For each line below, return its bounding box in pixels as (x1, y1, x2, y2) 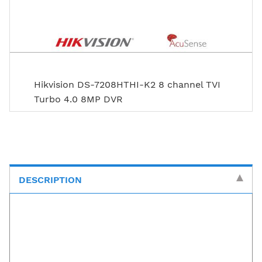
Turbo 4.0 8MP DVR (34, 93, 123, 105)
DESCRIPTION (19, 174, 82, 185)
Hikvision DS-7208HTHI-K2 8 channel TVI (34, 78, 221, 90)
